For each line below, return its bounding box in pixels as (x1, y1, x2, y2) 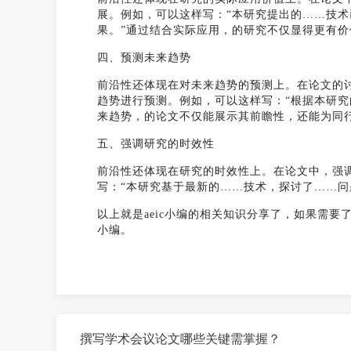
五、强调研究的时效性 (97, 138, 215, 150)
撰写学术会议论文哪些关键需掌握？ (80, 329, 280, 347)
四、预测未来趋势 (97, 52, 191, 63)
